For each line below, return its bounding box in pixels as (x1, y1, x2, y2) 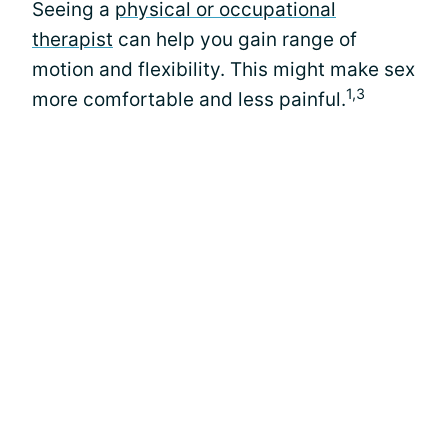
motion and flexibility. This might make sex (32, 58, 415, 81)
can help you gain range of (113, 28, 357, 51)
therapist (32, 28, 113, 51)
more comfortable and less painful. (32, 88, 346, 111)
